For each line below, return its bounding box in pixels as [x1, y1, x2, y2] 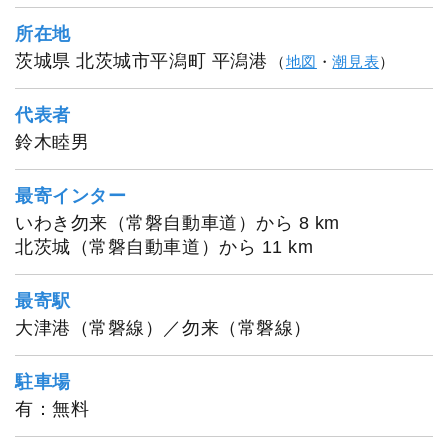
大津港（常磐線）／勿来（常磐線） [15, 318, 312, 338]
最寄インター [15, 186, 127, 206]
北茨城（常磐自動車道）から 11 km [15, 237, 314, 257]
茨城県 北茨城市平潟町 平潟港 [15, 51, 268, 71]
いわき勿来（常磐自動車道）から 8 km [15, 213, 340, 233]
